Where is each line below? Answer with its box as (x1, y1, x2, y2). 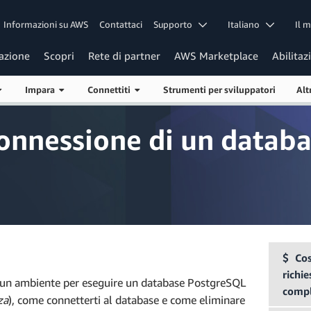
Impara (24, 83, 59, 95)
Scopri (44, 49, 74, 62)
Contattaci (99, 18, 143, 30)
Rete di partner (88, 49, 160, 62)
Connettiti (87, 83, 135, 95)
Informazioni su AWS (3, 18, 89, 30)
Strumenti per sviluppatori (162, 83, 276, 95)
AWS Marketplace (174, 49, 258, 62)
